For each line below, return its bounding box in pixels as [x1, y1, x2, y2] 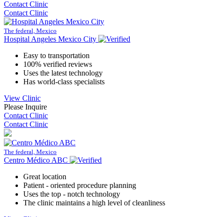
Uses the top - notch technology [23, 189, 120, 198]
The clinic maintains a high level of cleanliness [23, 198, 165, 207]
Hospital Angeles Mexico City [4, 34, 96, 43]
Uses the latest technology [23, 68, 103, 77]
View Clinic [4, 93, 41, 102]
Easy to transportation [23, 51, 90, 60]
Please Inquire [4, 102, 47, 111]
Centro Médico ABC [4, 155, 68, 164]
